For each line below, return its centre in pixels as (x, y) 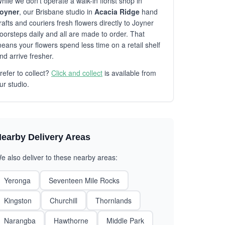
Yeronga (17, 180)
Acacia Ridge (117, 12)
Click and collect (77, 73)
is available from (129, 73)
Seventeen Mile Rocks (84, 180)
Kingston (18, 200)
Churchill (64, 200)
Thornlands (114, 200)
